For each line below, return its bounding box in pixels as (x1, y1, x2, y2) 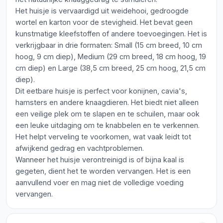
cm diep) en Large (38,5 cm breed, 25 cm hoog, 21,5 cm (15, 64, 206, 72)
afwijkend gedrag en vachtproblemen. (15, 144, 144, 152)
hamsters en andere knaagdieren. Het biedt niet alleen (15, 98, 199, 107)
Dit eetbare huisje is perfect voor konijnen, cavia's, (15, 87, 187, 95)
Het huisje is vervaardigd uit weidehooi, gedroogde (15, 6, 189, 15)
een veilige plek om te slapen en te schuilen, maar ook (15, 110, 200, 118)
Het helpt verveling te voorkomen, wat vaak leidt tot (15, 132, 191, 141)
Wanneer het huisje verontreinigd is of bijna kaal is (15, 155, 184, 164)
